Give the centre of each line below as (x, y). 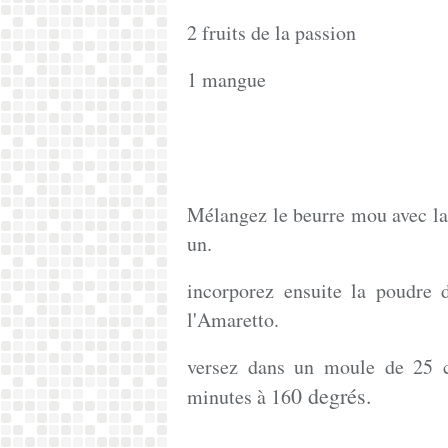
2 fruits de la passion (271, 32)
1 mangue (226, 79)
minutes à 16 (239, 396)
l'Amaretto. (233, 319)
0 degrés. (331, 395)
